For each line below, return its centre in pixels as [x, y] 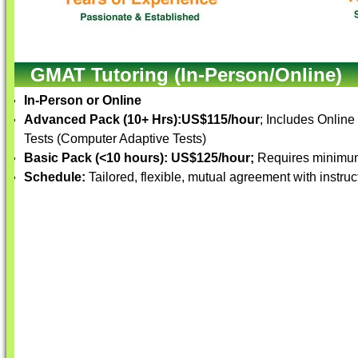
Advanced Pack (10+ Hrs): [103, 119]
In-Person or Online [83, 100]
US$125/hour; [214, 158]
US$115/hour [221, 119]
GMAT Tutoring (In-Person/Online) [186, 75]
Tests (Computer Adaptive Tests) [115, 139]
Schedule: [55, 177]
